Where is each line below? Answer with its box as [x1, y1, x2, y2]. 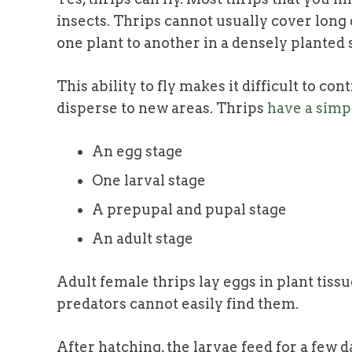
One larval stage [92, 171, 206, 189]
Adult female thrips [57, 273, 196, 290]
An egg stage [92, 142, 183, 159]
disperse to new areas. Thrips [57, 99, 264, 116]
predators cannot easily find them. [57, 295, 299, 312]
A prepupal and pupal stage [92, 200, 287, 218]
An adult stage [92, 229, 193, 247]
